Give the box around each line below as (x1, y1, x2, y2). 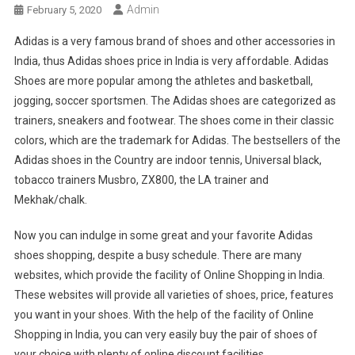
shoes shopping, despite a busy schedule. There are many (13, 249, 302, 262)
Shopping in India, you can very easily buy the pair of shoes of (13, 328, 318, 342)
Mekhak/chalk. (13, 193, 87, 207)
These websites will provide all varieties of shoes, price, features (13, 288, 334, 302)
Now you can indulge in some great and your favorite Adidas (13, 229, 313, 242)
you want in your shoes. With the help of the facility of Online (13, 308, 314, 322)
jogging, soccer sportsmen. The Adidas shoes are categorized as (13, 94, 336, 108)
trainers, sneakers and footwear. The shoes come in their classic (13, 114, 334, 128)
